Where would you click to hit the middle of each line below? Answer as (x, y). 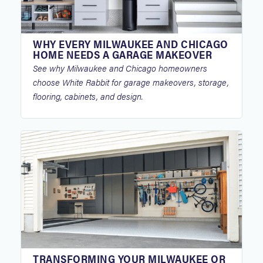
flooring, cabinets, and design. (88, 96)
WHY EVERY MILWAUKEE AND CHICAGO (131, 44)
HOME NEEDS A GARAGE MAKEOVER (122, 54)
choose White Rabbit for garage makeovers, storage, (131, 82)
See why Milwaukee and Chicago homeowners (120, 68)
